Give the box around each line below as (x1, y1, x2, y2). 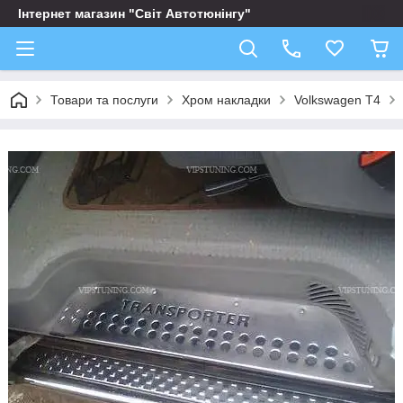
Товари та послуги (50, 93, 158, 107)
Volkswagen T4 (294, 93, 381, 107)
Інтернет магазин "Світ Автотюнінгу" (18, 6, 251, 21)
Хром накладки (182, 93, 271, 107)
